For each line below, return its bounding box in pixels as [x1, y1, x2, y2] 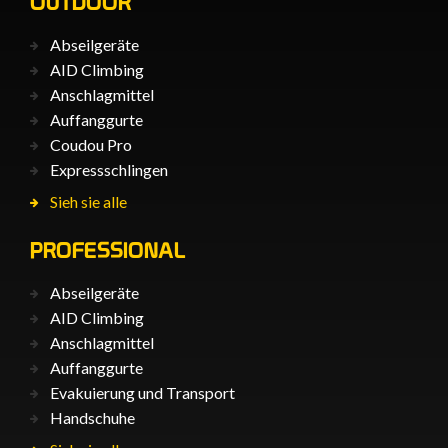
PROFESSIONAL [30, 236, 185, 263]
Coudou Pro [50, 134, 132, 154]
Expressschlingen [50, 159, 168, 179]
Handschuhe [50, 407, 135, 427]
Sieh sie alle [50, 191, 127, 211]
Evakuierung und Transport [50, 382, 235, 402]
